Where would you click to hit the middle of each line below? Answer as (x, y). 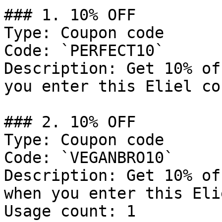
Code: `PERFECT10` (84, 51)
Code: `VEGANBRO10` (89, 158)
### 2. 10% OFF (70, 122)
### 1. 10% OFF (70, 15)
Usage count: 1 (70, 211)
